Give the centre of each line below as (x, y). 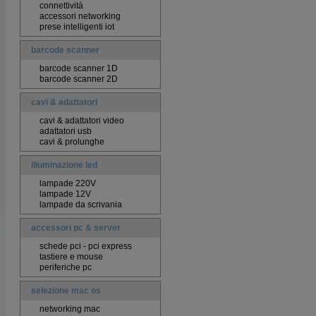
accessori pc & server (76, 228)
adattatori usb (66, 131)
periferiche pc (66, 267)
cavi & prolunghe (72, 142)
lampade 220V (68, 183)
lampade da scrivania (81, 205)
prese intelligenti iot (77, 27)
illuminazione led (64, 165)
